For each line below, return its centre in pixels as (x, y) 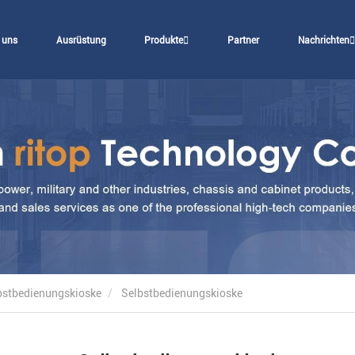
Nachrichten (324, 40)
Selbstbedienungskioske (182, 293)
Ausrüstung (81, 40)
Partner (244, 40)
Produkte (164, 40)
